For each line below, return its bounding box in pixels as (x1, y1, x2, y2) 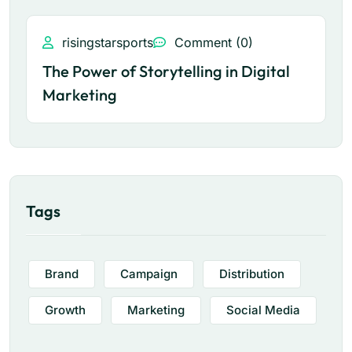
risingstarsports (58, 35, 153, 51)
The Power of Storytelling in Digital (42, 61, 290, 82)
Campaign (120, 266, 178, 282)
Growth (45, 302, 86, 318)
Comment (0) (170, 35, 253, 51)
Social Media (226, 302, 300, 318)
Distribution (219, 266, 284, 282)
